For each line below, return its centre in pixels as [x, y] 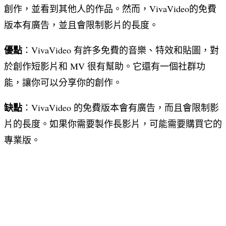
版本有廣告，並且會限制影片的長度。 [81, 24]
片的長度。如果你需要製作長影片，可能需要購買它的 [113, 123]
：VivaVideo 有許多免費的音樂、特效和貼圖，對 [121, 50]
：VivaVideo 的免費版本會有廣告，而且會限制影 [121, 107]
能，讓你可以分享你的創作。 [63, 82]
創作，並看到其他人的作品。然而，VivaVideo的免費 [110, 8]
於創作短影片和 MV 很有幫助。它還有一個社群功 [105, 66]
